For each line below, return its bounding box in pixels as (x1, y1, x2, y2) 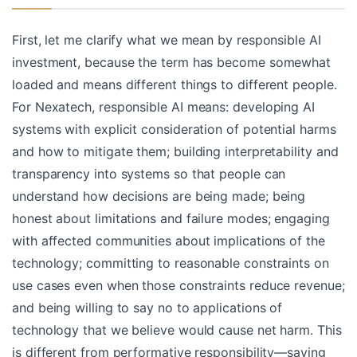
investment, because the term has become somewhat (12, 53, 331, 70)
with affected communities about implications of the (12, 232, 325, 249)
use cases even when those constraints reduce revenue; (12, 277, 345, 293)
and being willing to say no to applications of (12, 299, 283, 316)
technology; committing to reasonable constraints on (12, 254, 329, 271)
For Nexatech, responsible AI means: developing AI (12, 98, 315, 115)
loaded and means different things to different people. (12, 76, 337, 92)
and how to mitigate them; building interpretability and (12, 143, 339, 159)
